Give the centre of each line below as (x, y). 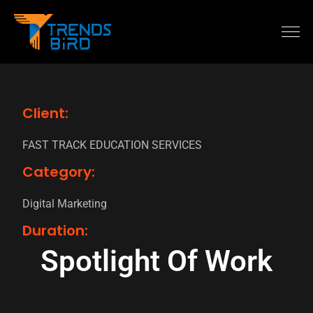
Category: (59, 172)
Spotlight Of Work (156, 261)
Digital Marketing (65, 204)
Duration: (55, 231)
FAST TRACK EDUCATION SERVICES (112, 145)
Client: (45, 114)
